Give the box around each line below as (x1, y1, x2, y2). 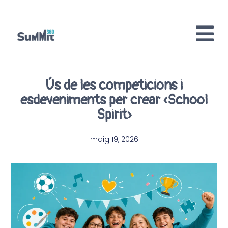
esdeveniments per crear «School (20, 91, 208, 108)
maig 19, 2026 (90, 134, 138, 145)
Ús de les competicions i (45, 76, 183, 94)
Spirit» (97, 106, 131, 123)
